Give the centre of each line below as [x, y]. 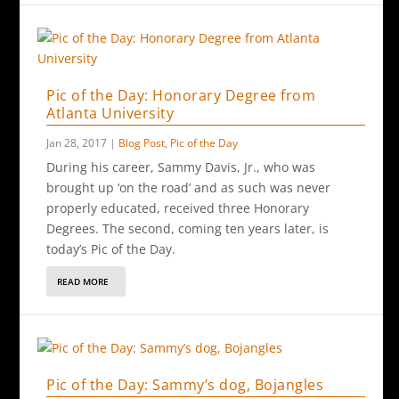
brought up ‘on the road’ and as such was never [189, 187]
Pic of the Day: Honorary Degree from [181, 95]
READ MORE [83, 281]
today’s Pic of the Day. [111, 249]
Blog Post [142, 143]
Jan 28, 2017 [77, 143]
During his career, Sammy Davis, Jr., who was [181, 167]
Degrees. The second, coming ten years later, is [188, 228]
